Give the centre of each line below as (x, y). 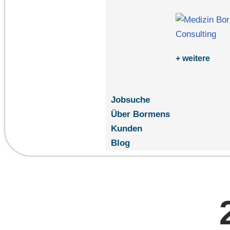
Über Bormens (140, 114)
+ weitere (193, 58)
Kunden (126, 129)
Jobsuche (130, 100)
